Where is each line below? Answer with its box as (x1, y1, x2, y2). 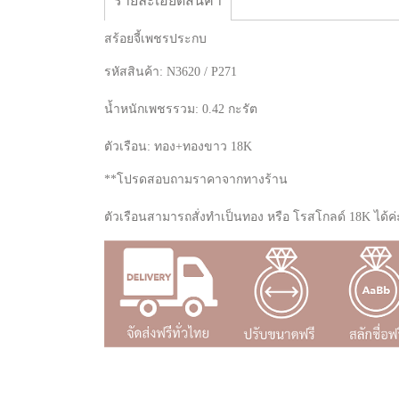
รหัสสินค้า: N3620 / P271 (104, 65, 237, 78)
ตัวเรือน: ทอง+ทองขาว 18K (104, 140, 252, 153)
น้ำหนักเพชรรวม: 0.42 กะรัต (104, 102, 261, 116)
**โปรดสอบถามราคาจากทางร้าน (104, 173, 288, 186)
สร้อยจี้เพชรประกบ (104, 32, 207, 45)
